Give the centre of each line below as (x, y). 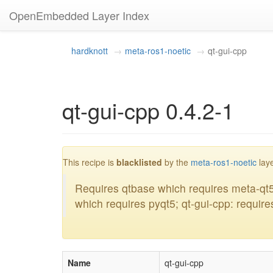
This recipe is (90, 162)
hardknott (90, 51)
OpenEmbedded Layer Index (79, 15)
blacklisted (139, 162)
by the (176, 162)
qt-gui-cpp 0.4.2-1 (151, 110)
